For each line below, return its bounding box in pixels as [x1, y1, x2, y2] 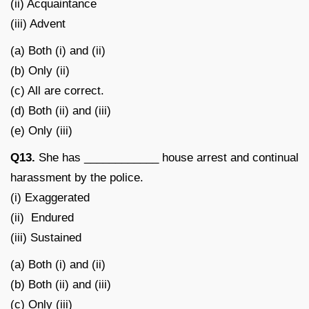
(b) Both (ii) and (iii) [10, 277, 111, 291]
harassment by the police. [10, 170, 143, 184]
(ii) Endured [10, 210, 74, 224]
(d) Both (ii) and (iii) [10, 103, 111, 117]
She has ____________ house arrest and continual [35, 150, 299, 164]
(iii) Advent [10, 17, 66, 30]
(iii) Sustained [10, 230, 81, 244]
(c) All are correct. [10, 83, 104, 97]
